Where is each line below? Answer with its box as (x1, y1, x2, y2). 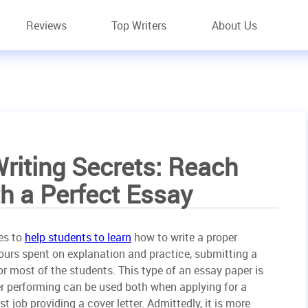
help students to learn (25, 230, 131, 245)
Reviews (25, 17, 67, 33)
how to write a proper (131, 230, 237, 245)
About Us (211, 17, 257, 33)
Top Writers (111, 17, 167, 33)
